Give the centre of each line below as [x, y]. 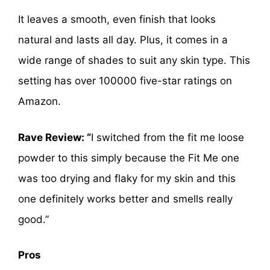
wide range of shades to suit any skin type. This [134, 61]
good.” [33, 219]
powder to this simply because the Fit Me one [129, 158]
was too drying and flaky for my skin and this [127, 178]
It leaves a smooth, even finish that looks [117, 20]
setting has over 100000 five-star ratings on [125, 81]
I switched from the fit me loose [168, 137]
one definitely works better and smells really [125, 199]
